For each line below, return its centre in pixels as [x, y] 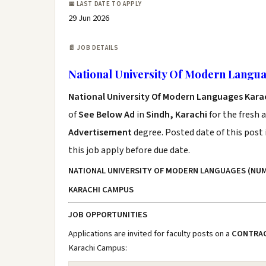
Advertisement [101, 132]
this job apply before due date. [129, 150]
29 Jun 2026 [89, 18]
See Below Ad [107, 115]
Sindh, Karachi [177, 115]
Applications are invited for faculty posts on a [150, 234]
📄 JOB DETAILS [94, 48]
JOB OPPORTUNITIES [108, 215]
